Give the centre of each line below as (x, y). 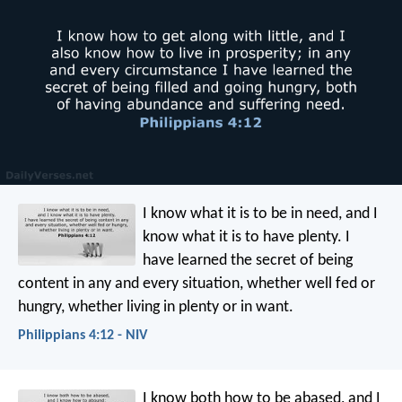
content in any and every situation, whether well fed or (197, 284)
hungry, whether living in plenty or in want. (156, 307)
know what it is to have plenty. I (247, 237)
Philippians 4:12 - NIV (83, 335)
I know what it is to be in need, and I (261, 214)
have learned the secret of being (248, 260)
